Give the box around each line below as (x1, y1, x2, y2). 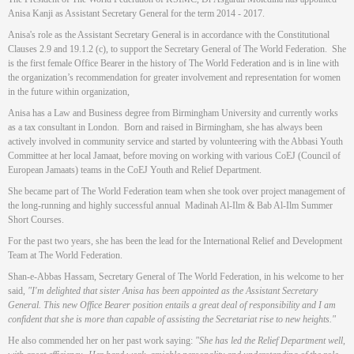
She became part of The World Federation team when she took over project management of (8, 186, 345, 198)
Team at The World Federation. (8, 250, 122, 262)
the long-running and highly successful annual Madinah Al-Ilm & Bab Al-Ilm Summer (8, 200, 333, 212)
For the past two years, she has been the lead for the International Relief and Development (8, 235, 342, 247)
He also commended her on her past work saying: (8, 335, 195, 347)
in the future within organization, (8, 85, 130, 97)
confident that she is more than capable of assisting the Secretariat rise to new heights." (8, 314, 336, 326)
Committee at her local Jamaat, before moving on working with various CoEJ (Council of (8, 149, 341, 161)
